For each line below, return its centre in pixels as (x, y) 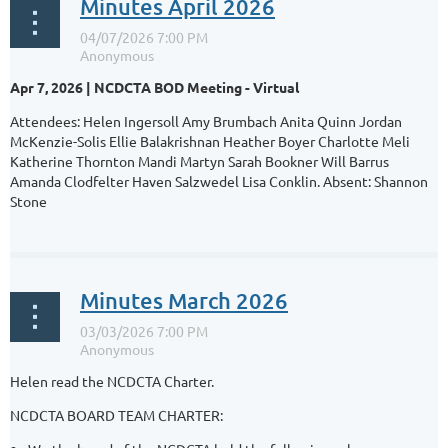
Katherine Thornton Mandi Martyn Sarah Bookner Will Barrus (199, 160)
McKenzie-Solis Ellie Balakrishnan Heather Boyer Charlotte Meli (210, 140)
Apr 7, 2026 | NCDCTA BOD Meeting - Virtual (154, 86)
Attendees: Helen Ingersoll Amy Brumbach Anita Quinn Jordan (206, 120)
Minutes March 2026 (184, 300)
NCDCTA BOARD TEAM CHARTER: (116, 414)
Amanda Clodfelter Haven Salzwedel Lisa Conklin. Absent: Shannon (219, 180)
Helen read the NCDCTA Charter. (112, 380)
